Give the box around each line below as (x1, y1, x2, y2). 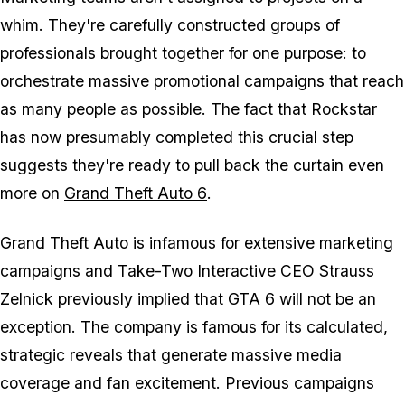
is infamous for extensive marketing (128, 233, 393, 253)
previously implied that (53, 289, 228, 309)
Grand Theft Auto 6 (64, 184, 207, 203)
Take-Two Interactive (118, 261, 276, 281)
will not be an (275, 289, 376, 309)
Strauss (319, 261, 374, 281)
